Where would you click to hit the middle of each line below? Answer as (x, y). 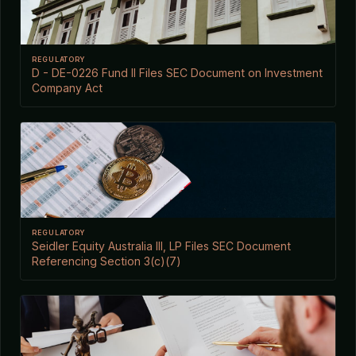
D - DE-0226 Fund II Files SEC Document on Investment (177, 72)
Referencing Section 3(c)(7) (106, 261)
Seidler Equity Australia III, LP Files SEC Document (161, 246)
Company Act (67, 87)
